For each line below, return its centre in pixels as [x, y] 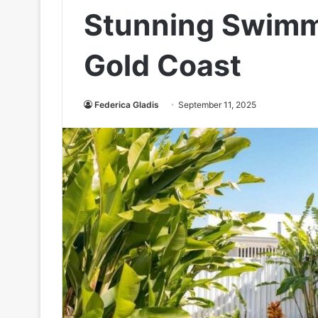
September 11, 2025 [217, 105]
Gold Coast [163, 65]
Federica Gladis [127, 105]
